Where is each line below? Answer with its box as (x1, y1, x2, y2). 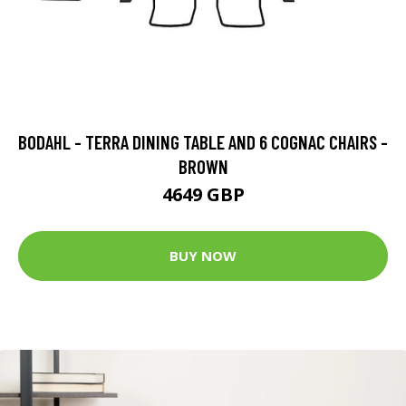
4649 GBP (161, 181, 245, 207)
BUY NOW (169, 246, 237, 265)
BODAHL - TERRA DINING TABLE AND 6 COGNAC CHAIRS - (18, 130, 388, 153)
